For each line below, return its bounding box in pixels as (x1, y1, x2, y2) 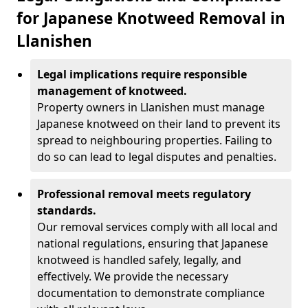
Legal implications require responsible (37, 67, 247, 82)
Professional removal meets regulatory (37, 186, 251, 201)
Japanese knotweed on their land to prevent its (37, 116, 280, 131)
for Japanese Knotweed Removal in (16, 8, 285, 29)
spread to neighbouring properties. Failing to (37, 133, 272, 148)
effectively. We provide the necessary (37, 269, 228, 284)
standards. (37, 203, 96, 218)
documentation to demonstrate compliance (37, 285, 265, 300)
